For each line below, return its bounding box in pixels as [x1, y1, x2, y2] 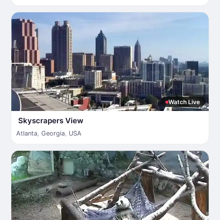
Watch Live [168, 98, 200, 106]
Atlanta [16, 130, 37, 137]
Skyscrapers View [18, 116, 83, 125]
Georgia [41, 130, 65, 137]
